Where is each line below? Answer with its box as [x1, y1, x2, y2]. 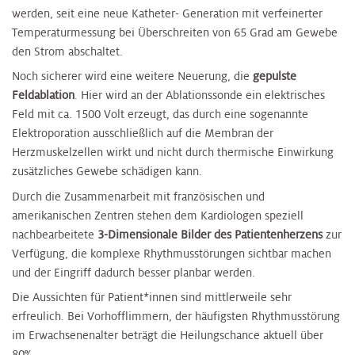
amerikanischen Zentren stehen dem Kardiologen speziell [12, 208, 303, 223]
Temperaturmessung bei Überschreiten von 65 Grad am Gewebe [12, 25, 338, 40]
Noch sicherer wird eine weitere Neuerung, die [12, 69, 253, 84]
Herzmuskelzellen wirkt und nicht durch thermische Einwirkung [12, 145, 334, 160]
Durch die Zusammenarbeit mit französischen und [12, 189, 265, 204]
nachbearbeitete [12, 227, 97, 242]
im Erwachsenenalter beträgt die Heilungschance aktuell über [12, 328, 323, 343]
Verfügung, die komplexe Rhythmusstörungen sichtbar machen [12, 246, 331, 261]
